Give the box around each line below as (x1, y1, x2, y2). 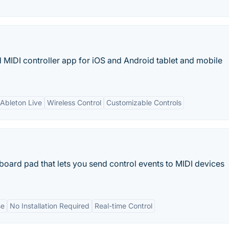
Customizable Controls (106, 98, 181, 107)
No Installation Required (10, 201, 89, 210)
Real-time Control (95, 201, 152, 210)
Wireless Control (47, 98, 101, 107)
